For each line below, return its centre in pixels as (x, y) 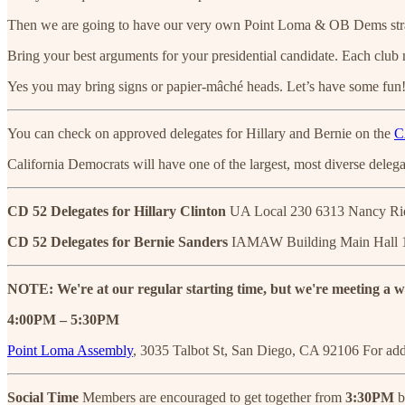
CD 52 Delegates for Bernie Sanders (119, 241)
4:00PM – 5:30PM (63, 319)
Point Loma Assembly (70, 350)
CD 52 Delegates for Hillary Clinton (118, 211)
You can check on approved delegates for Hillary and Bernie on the (201, 133)
